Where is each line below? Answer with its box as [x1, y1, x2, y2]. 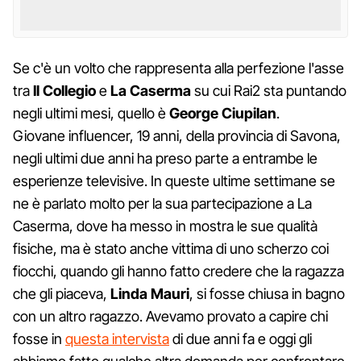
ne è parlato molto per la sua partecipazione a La [13, 194, 312, 212]
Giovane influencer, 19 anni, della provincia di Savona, [13, 127, 341, 144]
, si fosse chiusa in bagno [189, 284, 345, 302]
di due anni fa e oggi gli [169, 330, 312, 347]
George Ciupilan [169, 104, 276, 122]
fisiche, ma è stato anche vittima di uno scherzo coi [13, 239, 329, 257]
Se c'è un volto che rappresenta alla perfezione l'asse [13, 59, 344, 77]
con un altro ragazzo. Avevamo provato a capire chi [13, 307, 328, 325]
